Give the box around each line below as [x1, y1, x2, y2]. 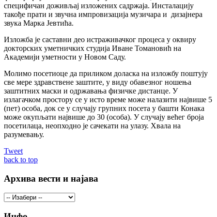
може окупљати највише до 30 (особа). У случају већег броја [4, 112, 204, 121]
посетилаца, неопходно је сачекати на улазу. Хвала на [4, 121, 181, 130]
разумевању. [4, 130, 44, 139]
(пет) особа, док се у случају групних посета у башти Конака [4, 104, 204, 112]
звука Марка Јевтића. [4, 18, 74, 27]
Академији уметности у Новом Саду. [4, 52, 126, 61]
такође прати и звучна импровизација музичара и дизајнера [4, 10, 202, 18]
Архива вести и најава [4, 173, 98, 184]
